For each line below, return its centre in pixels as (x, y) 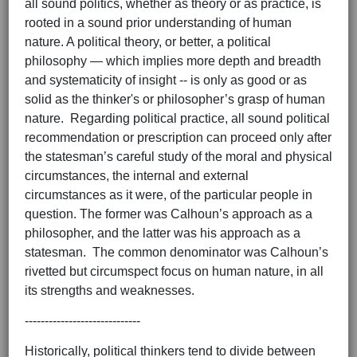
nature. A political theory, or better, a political (148, 42)
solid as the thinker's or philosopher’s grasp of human (175, 100)
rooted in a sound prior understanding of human (158, 23)
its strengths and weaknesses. (110, 291)
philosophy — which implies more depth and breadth (173, 61)
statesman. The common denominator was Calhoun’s (177, 253)
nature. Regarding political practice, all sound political (177, 119)
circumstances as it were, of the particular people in (169, 195)
